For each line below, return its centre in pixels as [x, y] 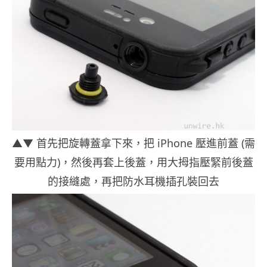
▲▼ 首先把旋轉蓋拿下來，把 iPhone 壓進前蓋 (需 [133, 143]
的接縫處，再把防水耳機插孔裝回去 [133, 181]
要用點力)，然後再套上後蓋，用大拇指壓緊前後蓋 [133, 162]
